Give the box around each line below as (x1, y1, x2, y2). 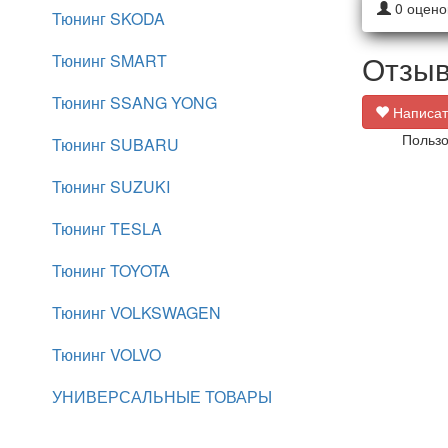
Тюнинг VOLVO (52, 343, 161, 366)
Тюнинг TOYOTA (52, 259, 170, 282)
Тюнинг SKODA (52, 7, 165, 30)
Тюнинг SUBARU (52, 133, 179, 156)
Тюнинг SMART (52, 49, 167, 72)
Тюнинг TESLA (52, 217, 162, 240)
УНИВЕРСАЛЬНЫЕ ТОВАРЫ (52, 385, 272, 408)
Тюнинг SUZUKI (52, 175, 170, 198)
